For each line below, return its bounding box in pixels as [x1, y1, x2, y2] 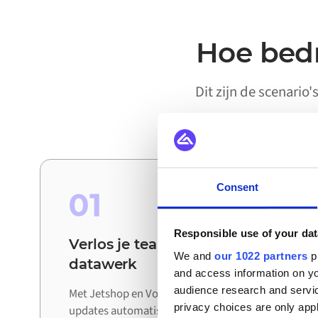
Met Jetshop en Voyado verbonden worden [69, 285, 278, 303]
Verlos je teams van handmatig [69, 236, 295, 253]
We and [173, 249, 214, 262]
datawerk [69, 256, 138, 273]
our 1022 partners [214, 249, 308, 262]
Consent [216, 180, 259, 193]
